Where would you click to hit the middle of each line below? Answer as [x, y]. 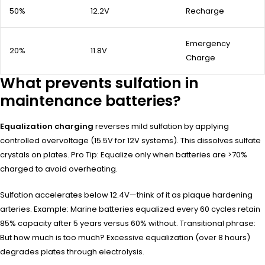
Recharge [205, 11]
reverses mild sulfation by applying [161, 126]
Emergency [208, 43]
